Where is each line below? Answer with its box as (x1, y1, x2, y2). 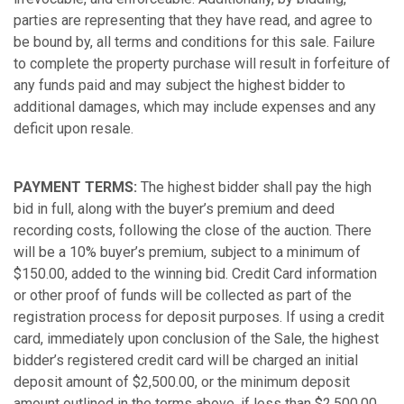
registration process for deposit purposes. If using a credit (14, 308, 384, 326)
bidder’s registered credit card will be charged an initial (14, 351, 358, 369)
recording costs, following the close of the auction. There (14, 221, 372, 239)
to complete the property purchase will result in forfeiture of (14, 54, 390, 72)
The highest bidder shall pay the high (137, 178, 372, 196)
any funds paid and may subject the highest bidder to (14, 76, 345, 94)
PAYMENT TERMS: (14, 178, 137, 196)
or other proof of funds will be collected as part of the (14, 286, 352, 304)
